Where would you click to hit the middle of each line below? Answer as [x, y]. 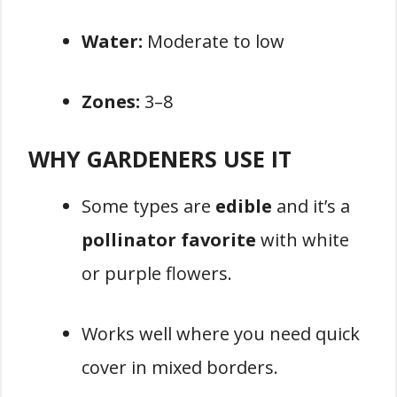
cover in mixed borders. [180, 367]
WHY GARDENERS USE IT [160, 158]
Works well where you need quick [221, 333]
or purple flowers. [157, 273]
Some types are [148, 206]
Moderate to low [214, 41]
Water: [112, 41]
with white [303, 239]
